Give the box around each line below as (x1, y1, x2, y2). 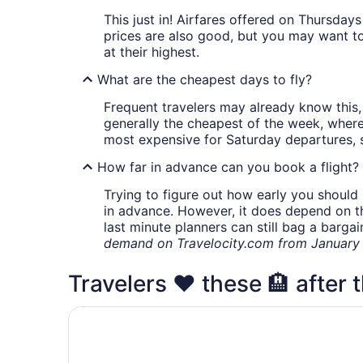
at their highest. (104, 43, 199, 60)
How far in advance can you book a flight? (97, 158, 359, 175)
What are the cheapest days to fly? (97, 70, 312, 88)
